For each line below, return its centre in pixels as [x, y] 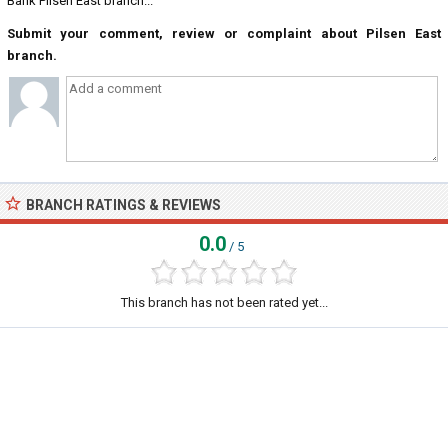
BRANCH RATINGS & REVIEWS [123, 205]
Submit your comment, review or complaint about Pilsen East [224, 33]
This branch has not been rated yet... [224, 302]
